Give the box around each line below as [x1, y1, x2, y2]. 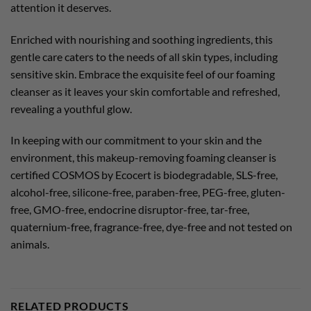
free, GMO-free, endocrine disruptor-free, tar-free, [10, 203, 249, 217]
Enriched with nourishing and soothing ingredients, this [10, 32, 273, 46]
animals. [10, 237, 49, 251]
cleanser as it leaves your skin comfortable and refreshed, [10, 84, 280, 98]
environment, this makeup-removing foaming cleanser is [10, 151, 276, 165]
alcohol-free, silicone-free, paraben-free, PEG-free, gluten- [10, 185, 285, 199]
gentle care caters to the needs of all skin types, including [10, 49, 278, 63]
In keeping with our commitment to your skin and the [10, 133, 262, 147]
